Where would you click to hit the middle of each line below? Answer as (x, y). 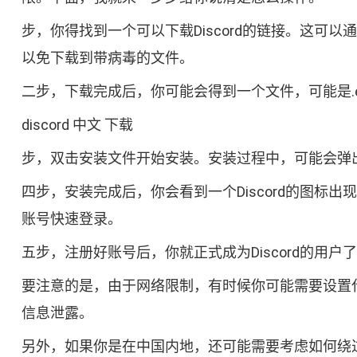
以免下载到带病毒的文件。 (107, 58)
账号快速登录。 (71, 219)
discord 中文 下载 (77, 125)
